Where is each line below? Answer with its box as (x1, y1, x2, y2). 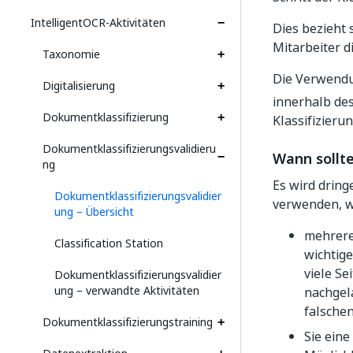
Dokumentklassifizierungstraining (43, 314, 213, 330)
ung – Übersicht (54, 203, 134, 220)
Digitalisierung (43, 77, 115, 94)
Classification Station (54, 235, 163, 251)
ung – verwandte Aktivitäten (54, 282, 199, 299)
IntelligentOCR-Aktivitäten (31, 14, 165, 31)
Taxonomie (43, 46, 100, 62)
